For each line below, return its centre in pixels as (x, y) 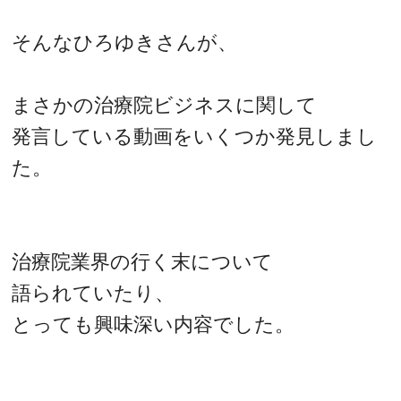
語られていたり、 (94, 293)
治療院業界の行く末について (143, 261)
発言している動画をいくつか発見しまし (195, 136)
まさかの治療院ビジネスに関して (165, 105)
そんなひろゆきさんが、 (125, 42)
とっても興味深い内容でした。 (154, 324)
